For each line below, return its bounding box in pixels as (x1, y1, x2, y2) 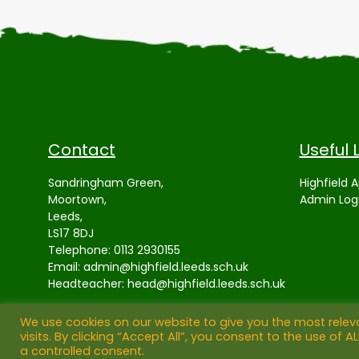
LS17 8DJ (48, 225, 94, 241)
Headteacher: (48, 276, 127, 292)
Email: (48, 259, 83, 275)
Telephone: (48, 242, 114, 258)
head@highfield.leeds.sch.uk (127, 276, 285, 292)
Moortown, (48, 192, 107, 208)
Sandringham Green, (48, 175, 163, 191)
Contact (48, 139, 115, 161)
